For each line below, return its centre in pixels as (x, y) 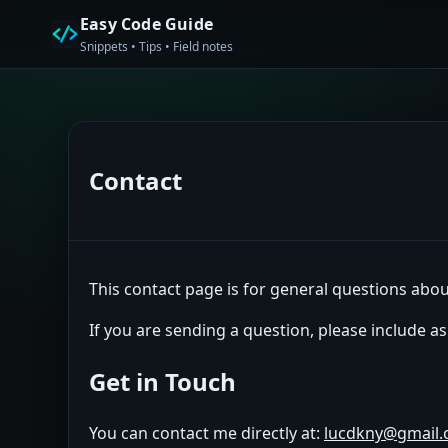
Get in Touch (162, 381)
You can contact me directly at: (206, 432)
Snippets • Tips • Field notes (156, 46)
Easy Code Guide (146, 24)
